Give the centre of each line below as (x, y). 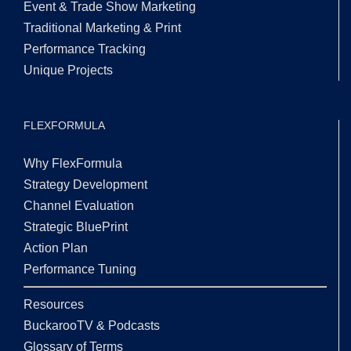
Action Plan (56, 248)
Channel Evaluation (79, 206)
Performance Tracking (85, 49)
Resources (54, 305)
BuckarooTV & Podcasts (92, 326)
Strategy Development (85, 185)
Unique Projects (68, 71)
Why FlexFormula (73, 164)
